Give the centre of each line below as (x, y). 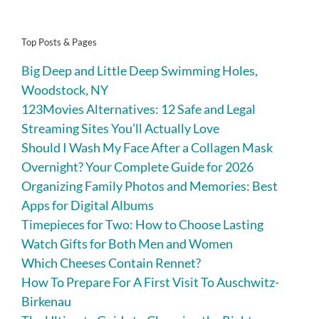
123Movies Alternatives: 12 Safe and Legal (138, 109)
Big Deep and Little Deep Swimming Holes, (140, 71)
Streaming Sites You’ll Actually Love (120, 129)
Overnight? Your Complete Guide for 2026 (137, 167)
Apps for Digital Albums (88, 205)
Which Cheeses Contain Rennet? (111, 263)
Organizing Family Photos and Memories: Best (150, 186)
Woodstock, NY (65, 90)
